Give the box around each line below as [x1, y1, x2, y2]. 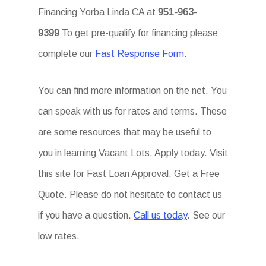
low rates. [38, 231, 80, 241]
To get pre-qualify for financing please [59, 28, 218, 38]
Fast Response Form [95, 49, 184, 59]
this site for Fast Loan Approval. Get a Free [38, 169, 220, 179]
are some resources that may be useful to [38, 127, 211, 137]
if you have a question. [38, 210, 134, 220]
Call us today [134, 210, 187, 220]
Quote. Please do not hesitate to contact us [38, 189, 222, 199]
